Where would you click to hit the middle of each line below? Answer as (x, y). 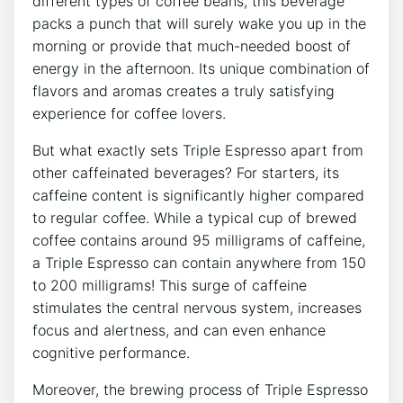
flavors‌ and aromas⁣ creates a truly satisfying (184, 91)
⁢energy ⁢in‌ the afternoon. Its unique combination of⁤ (201, 69)
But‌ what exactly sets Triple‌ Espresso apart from (198, 151)
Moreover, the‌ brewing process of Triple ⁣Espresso (200, 390)
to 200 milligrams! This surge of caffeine (170, 286)
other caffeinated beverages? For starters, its (186, 173)
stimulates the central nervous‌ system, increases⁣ (197, 308)
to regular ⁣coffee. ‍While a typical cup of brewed (195, 218)
